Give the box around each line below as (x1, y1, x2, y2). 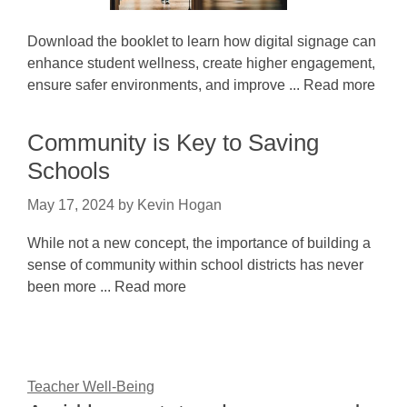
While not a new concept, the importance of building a (27, 235, 371, 251)
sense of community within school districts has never (27, 257, 363, 273)
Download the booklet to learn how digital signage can (27, 34, 376, 49)
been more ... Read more (27, 279, 186, 294)
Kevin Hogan (137, 197, 222, 213)
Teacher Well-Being (27, 379, 154, 394)
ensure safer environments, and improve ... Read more (27, 77, 375, 93)
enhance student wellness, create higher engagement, (27, 55, 375, 71)
